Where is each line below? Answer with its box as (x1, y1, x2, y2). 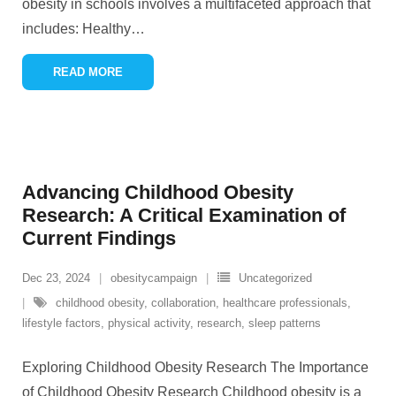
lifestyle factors (22, 316, 101, 331)
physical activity (108, 316, 190, 331)
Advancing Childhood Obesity (22, 181, 293, 204)
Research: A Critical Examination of (22, 204, 346, 227)
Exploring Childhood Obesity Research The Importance (22, 360, 369, 376)
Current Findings (22, 227, 176, 250)
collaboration (151, 296, 216, 310)
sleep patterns (248, 316, 321, 331)
